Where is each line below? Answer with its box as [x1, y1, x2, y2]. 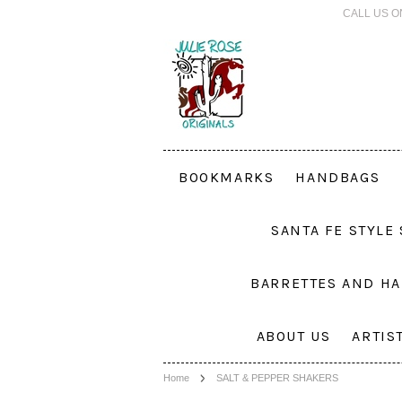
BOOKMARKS [178, 169, 275, 186]
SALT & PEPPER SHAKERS [216, 372, 338, 383]
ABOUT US [256, 328, 331, 345]
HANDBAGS [295, 169, 380, 186]
